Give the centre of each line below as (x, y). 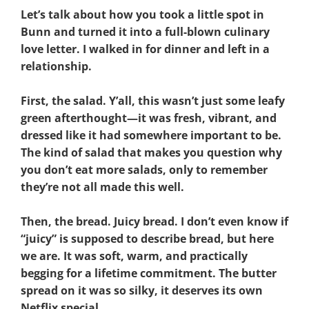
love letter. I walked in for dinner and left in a (145, 49)
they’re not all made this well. (102, 187)
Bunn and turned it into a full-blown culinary (145, 31)
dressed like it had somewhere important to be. (151, 135)
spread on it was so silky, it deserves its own (142, 290)
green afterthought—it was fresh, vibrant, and (149, 118)
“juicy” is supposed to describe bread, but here (147, 238)
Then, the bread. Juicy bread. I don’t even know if (154, 221)
